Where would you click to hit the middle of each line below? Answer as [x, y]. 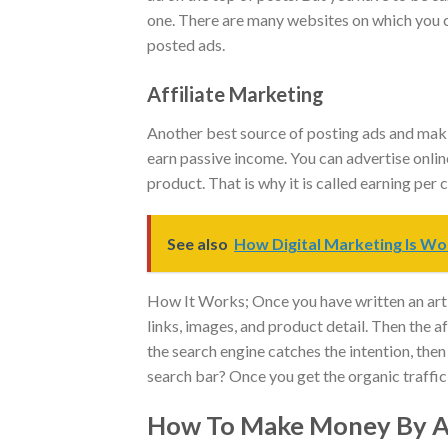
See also [197, 244]
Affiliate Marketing [235, 93]
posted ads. [186, 44]
